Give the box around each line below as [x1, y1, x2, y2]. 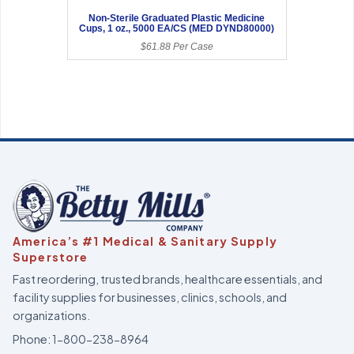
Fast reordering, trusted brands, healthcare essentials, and [13, 271, 322, 286]
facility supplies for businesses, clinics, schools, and [13, 289, 287, 304]
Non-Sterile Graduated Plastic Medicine [88, 12, 265, 24]
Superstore [13, 249, 88, 264]
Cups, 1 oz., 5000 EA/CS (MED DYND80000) [79, 22, 275, 34]
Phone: [13, 331, 51, 346]
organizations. [13, 307, 90, 322]
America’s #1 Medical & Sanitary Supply [13, 233, 277, 248]
